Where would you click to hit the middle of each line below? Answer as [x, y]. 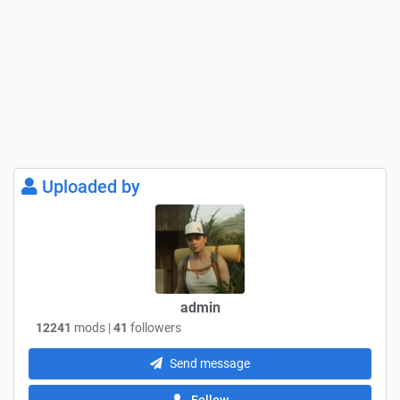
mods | [92, 328]
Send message [210, 364]
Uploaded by [89, 187]
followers [154, 328]
